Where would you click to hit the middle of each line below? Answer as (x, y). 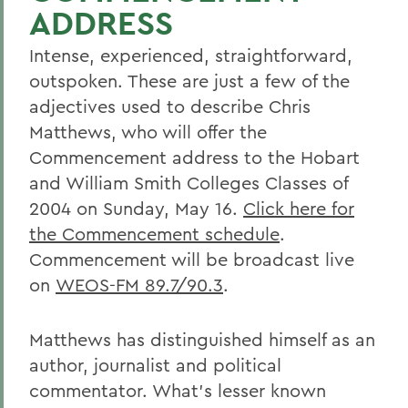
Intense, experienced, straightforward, (191, 55)
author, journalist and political (155, 365)
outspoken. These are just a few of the (189, 81)
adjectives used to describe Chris (170, 106)
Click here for (299, 208)
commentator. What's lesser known (178, 390)
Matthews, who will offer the (148, 132)
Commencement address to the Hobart (194, 157)
